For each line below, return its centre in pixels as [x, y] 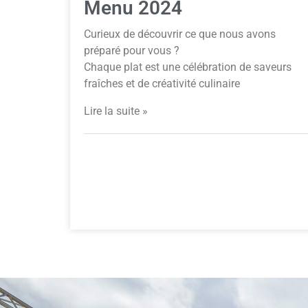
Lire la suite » [116, 111]
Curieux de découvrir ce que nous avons [180, 34]
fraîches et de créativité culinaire [162, 84]
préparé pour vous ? [132, 51]
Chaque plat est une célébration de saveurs [188, 67]
